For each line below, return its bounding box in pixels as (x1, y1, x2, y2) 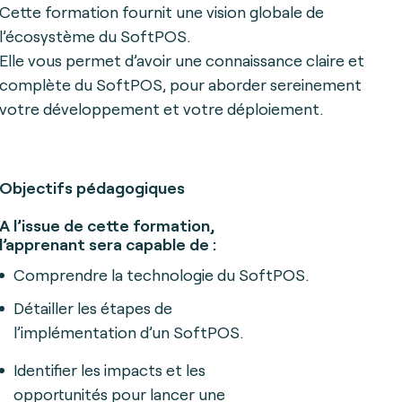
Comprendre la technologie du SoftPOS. (13, 265, 309, 284)
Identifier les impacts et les (13, 360, 205, 380)
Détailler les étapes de (13, 298, 172, 318)
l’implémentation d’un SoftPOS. (13, 322, 243, 342)
